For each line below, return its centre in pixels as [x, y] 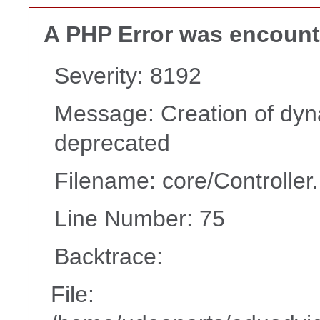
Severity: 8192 [128, 76]
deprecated [112, 143]
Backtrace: [109, 257]
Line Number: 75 [140, 219]
